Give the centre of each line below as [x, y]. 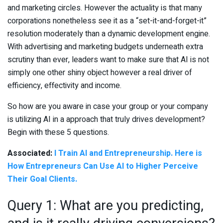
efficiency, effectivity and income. [64, 85]
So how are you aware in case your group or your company [108, 106]
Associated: [31, 153]
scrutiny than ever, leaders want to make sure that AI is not [108, 59]
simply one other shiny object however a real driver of [100, 72]
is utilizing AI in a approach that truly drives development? [106, 119]
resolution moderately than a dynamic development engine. [109, 34]
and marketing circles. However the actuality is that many [105, 8]
